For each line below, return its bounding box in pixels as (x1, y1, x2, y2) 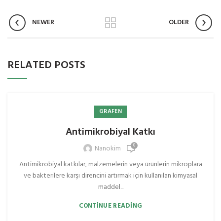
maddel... (98, 181, 123, 193)
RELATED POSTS (7, 56, 85, 74)
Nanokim (94, 143, 121, 154)
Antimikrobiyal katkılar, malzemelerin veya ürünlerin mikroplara (19, 158, 202, 170)
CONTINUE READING (78, 200, 143, 211)
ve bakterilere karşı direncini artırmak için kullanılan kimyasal (24, 170, 197, 182)
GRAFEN (99, 106, 122, 116)
